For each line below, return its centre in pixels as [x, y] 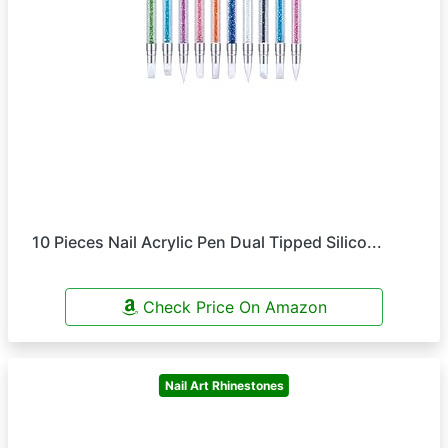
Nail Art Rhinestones [224, 385]
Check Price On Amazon [232, 307]
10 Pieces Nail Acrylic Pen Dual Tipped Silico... [207, 242]
